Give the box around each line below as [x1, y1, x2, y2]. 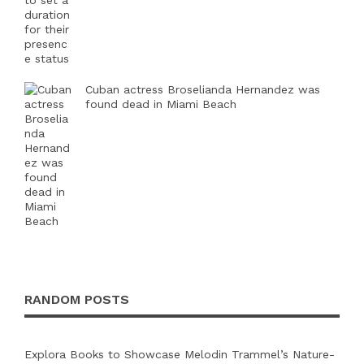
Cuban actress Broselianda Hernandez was [85, 83, 320, 97]
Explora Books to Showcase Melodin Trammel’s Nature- [24, 348, 335, 362]
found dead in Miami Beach [85, 97, 236, 111]
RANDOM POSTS [24, 292, 129, 308]
